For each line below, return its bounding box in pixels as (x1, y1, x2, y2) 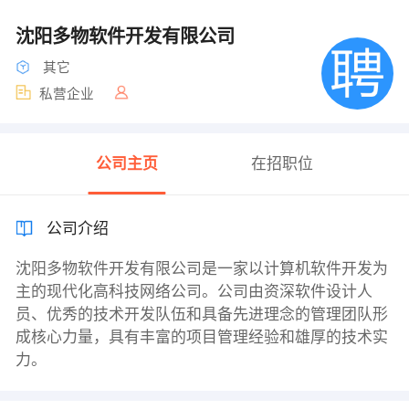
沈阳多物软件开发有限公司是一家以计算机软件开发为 (15, 260, 388, 278)
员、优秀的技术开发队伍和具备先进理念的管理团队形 (15, 306, 388, 324)
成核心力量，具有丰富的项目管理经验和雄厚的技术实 (15, 329, 388, 347)
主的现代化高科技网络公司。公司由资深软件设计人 (15, 283, 372, 301)
